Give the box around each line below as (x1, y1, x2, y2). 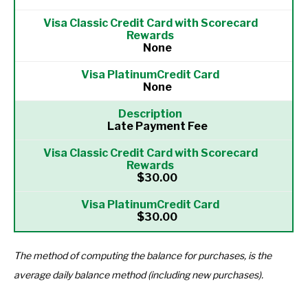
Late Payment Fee (107, 120, 208, 133)
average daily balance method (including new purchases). (14, 269, 263, 280)
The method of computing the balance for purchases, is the (14, 250, 272, 261)
